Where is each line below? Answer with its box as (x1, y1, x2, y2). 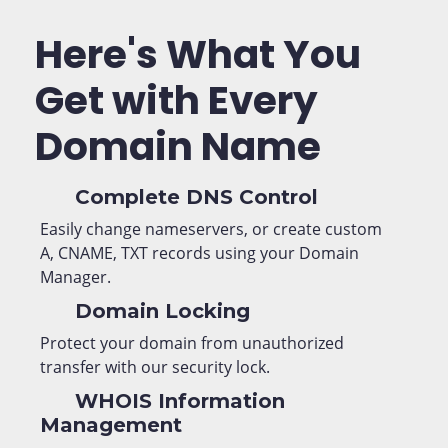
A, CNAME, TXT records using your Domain (40, 242, 359, 264)
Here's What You (35, 27, 361, 82)
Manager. (40, 266, 111, 288)
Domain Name (35, 119, 321, 174)
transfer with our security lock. (40, 356, 270, 378)
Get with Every (35, 73, 318, 128)
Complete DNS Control (69, 185, 318, 209)
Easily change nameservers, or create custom (40, 218, 382, 240)
